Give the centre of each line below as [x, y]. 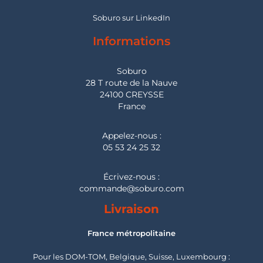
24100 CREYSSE [131, 95]
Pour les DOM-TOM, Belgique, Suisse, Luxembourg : [131, 257]
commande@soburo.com [131, 188]
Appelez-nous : [131, 136]
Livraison [131, 209]
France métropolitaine [131, 233]
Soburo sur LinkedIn [131, 18]
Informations [131, 41]
